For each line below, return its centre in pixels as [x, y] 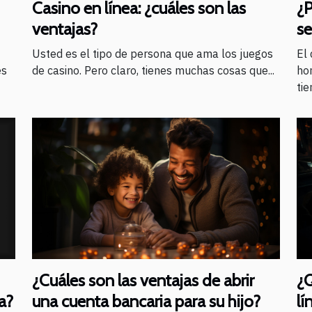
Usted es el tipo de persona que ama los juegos [153, 53]
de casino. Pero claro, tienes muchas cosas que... [153, 70]
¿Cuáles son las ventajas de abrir [143, 280]
